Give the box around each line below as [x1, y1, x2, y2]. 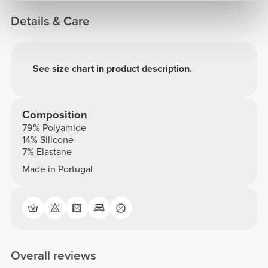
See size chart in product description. [33, 63, 193, 75]
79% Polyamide [22, 121, 86, 134]
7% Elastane [22, 145, 72, 158]
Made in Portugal [22, 163, 93, 175]
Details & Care [11, 14, 90, 29]
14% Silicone [22, 133, 74, 146]
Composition [22, 108, 87, 121]
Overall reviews [11, 248, 97, 264]
